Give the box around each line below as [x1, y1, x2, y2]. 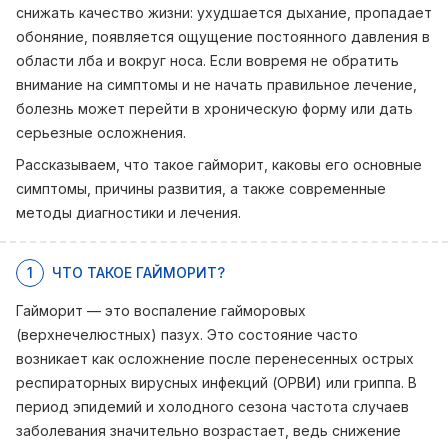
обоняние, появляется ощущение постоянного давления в [16, 28, 430, 45]
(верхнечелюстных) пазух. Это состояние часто [16, 326, 358, 343]
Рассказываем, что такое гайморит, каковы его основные [16, 156, 422, 173]
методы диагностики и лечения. [16, 204, 241, 221]
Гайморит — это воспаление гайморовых [16, 302, 306, 319]
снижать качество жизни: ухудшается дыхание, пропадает [16, 4, 432, 21]
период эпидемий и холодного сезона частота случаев [16, 398, 409, 415]
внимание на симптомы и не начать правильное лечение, [16, 76, 417, 93]
